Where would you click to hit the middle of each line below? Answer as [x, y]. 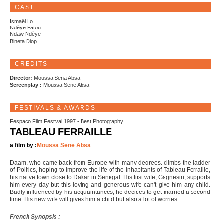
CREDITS [31, 64]
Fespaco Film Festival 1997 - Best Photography [67, 122]
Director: [22, 78]
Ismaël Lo [21, 21]
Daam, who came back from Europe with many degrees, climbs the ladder [110, 163]
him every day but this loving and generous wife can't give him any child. [110, 185]
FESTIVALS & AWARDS [55, 108]
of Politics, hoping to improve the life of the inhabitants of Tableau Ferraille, [110, 170]
